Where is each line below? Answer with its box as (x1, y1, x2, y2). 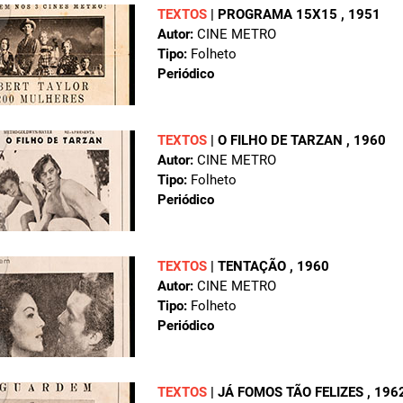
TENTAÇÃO (218, 258, 290, 275)
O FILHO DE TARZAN (218, 132, 346, 149)
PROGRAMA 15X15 (218, 6, 341, 23)
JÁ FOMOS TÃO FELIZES (218, 384, 367, 401)
